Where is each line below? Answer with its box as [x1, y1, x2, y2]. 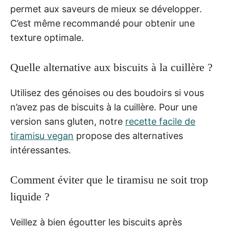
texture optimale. [10, 32, 84, 43]
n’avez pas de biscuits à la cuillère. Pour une [10, 102, 197, 113]
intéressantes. [10, 145, 71, 156]
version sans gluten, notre [10, 116, 125, 127]
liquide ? [10, 190, 50, 203]
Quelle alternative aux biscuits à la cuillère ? [10, 61, 213, 74]
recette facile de [125, 116, 195, 127]
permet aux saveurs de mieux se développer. [10, 4, 202, 15]
